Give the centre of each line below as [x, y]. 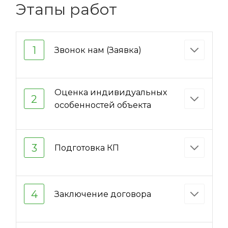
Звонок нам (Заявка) [98, 50]
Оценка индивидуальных [111, 93]
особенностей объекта [103, 105]
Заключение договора [103, 194]
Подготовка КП [87, 148]
